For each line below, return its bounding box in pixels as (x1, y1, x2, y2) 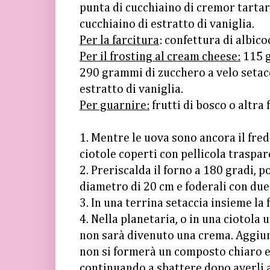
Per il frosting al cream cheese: (80, 51, 240, 63)
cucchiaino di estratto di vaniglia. (80, 18, 254, 30)
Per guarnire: (80, 99, 149, 111)
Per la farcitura (80, 34, 159, 46)
